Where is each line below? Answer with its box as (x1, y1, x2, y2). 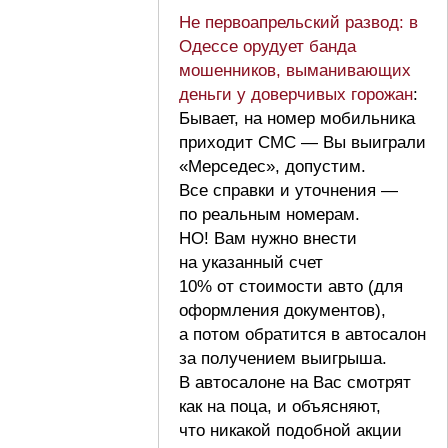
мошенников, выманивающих (179, 60, 411, 80)
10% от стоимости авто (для (179, 276, 403, 296)
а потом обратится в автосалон (179, 324, 426, 344)
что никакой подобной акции (179, 420, 402, 440)
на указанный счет (179, 252, 323, 272)
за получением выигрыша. (179, 348, 387, 368)
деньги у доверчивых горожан (179, 84, 413, 104)
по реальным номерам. (179, 204, 360, 224)
